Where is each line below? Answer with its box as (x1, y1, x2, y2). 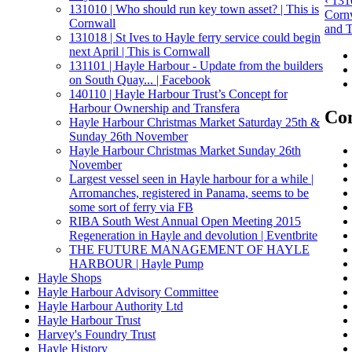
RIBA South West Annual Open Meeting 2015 (69, 214, 301, 228)
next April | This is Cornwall (69, 44, 210, 58)
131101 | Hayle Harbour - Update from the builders (69, 58, 323, 72)
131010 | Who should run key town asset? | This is (69, 2, 319, 16)
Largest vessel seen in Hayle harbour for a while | (69, 171, 313, 185)
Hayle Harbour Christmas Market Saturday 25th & (69, 115, 320, 129)
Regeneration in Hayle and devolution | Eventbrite (69, 228, 317, 242)
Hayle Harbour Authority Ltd (38, 299, 183, 313)
